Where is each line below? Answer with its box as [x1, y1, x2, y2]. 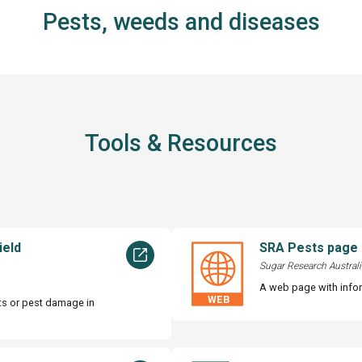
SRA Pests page [259, 239, 359, 255]
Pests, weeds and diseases [42, 8, 320, 36]
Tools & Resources [85, 129, 277, 158]
